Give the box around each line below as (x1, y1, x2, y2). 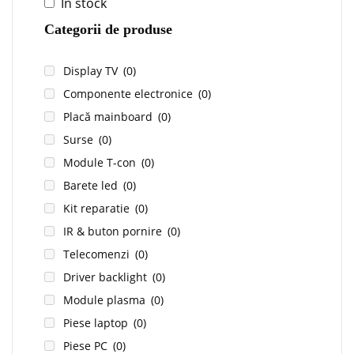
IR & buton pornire (63, 224, 165, 239)
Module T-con (63, 155, 139, 171)
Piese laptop (63, 315, 131, 331)
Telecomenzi (63, 247, 133, 262)
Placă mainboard (63, 109, 156, 125)
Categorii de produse (44, 21, 172, 38)
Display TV (63, 63, 121, 79)
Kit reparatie (63, 201, 133, 217)
